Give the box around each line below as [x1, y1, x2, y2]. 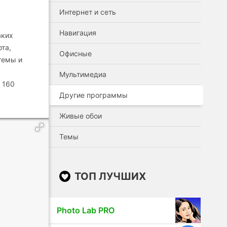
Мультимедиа [59, 70, 106, 79]
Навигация [59, 28, 96, 37]
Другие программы [59, 91, 128, 99]
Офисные [59, 49, 92, 58]
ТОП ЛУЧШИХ [74, 170, 146, 182]
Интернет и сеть [59, 8, 116, 16]
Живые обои [59, 111, 102, 120]
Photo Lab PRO [57, 205, 115, 215]
